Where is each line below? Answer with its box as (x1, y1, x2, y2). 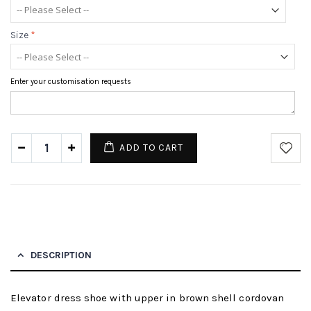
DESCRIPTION (31, 249, 92, 261)
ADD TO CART (119, 141, 183, 153)
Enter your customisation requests (10, 77, 131, 87)
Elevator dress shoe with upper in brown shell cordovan (10, 291, 285, 304)
